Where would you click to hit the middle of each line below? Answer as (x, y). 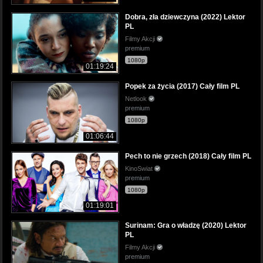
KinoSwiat (140, 168)
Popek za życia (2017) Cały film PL (182, 87)
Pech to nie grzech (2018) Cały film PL (188, 156)
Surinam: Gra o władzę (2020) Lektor (186, 225)
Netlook (137, 99)
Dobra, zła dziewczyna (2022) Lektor (185, 17)
